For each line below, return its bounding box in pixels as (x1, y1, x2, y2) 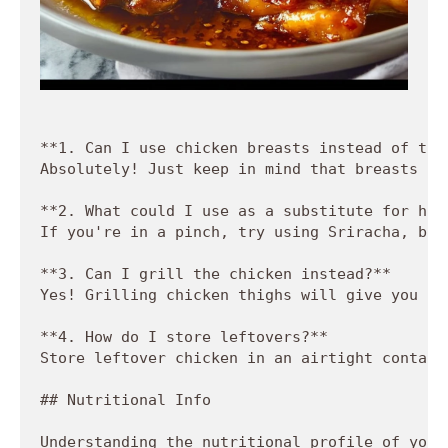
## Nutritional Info (40, 390, 211, 409)
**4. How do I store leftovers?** (40, 327, 346, 346)
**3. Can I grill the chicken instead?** (40, 264, 409, 283)
